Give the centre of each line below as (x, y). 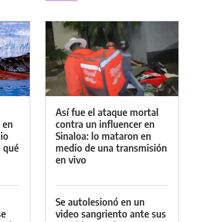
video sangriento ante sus (111, 213)
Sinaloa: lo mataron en (103, 135)
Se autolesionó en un (100, 201)
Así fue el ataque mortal (107, 111)
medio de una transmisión (111, 147)
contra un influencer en (105, 123)
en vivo (71, 159)
